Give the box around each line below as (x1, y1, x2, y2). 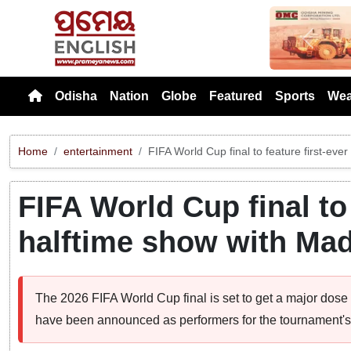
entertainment (63, 144, 132, 157)
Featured (209, 89, 262, 103)
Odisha (55, 89, 97, 103)
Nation (110, 89, 149, 103)
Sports (275, 89, 315, 103)
